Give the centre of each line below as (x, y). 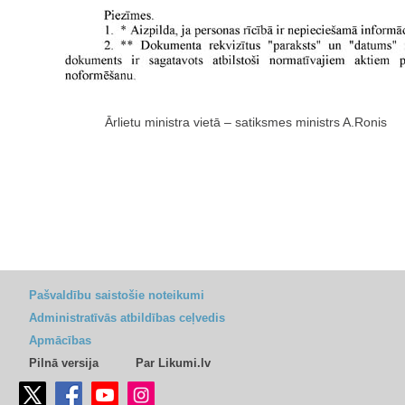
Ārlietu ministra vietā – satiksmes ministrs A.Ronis (246, 122)
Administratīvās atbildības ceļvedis (127, 318)
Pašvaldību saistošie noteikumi (117, 296)
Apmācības (60, 341)
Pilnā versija (64, 363)
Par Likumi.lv (173, 363)
